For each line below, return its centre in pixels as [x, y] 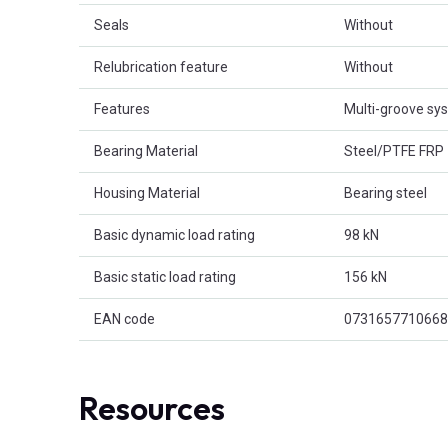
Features [122, 108]
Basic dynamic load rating [174, 234]
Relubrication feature [161, 66]
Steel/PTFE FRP [394, 150]
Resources [152, 407]
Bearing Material [146, 150]
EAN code [124, 318]
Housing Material [147, 192]
